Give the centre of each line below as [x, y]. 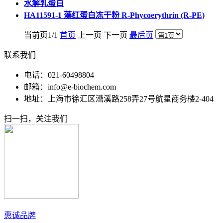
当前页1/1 [42, 35]
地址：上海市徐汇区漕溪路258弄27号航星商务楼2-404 [119, 99]
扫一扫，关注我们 [36, 119]
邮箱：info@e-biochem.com [70, 87]
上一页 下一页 [103, 35]
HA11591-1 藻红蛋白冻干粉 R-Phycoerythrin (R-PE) [114, 15]
